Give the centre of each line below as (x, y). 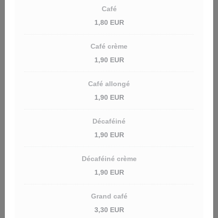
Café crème (109, 46)
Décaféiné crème (109, 159)
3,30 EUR (109, 210)
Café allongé (109, 84)
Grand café (109, 196)
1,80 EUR (109, 22)
